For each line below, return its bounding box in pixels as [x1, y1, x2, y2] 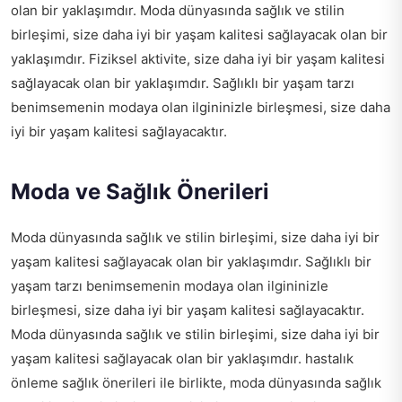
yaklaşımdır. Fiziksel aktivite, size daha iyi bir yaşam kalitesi [11, 50, 385, 68]
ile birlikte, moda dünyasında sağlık [156, 374, 381, 392]
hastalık [305, 350, 354, 368]
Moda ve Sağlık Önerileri [11, 179, 269, 205]
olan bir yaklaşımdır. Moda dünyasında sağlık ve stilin [11, 2, 345, 20]
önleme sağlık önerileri [11, 374, 156, 392]
